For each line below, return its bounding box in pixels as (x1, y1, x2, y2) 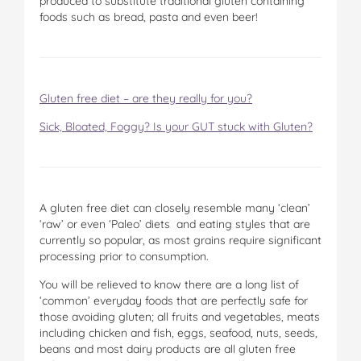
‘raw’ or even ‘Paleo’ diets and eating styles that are (39, 216, 310, 231)
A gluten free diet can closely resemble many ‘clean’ (39, 200, 310, 215)
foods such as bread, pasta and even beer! (39, 9, 258, 24)
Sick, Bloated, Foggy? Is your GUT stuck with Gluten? (39, 118, 313, 134)
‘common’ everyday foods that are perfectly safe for (39, 293, 308, 308)
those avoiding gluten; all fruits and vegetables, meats (39, 309, 320, 324)
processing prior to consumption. (39, 248, 209, 263)
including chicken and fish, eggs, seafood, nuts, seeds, (39, 325, 317, 340)
